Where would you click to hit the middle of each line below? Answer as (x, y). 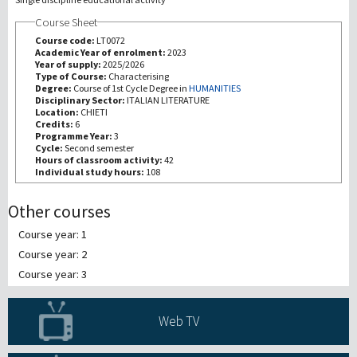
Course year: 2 (53, 254)
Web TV (178, 322)
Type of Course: (71, 76)
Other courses (59, 211)
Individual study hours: (90, 171)
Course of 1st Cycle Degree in (131, 88)
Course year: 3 (53, 274)
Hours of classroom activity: (99, 159)
